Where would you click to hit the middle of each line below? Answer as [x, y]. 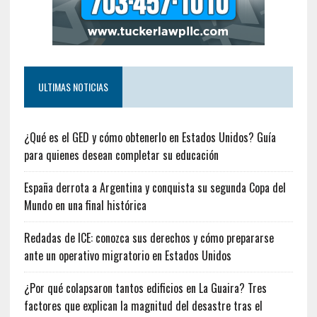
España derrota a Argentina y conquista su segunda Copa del [155, 187]
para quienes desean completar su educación [121, 155]
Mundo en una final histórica [85, 205]
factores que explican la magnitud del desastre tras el [143, 305]
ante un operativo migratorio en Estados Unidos [127, 255]
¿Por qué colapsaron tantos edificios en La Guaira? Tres [145, 288]
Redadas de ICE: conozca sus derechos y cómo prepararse [149, 237]
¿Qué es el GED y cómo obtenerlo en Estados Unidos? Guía [150, 137]
